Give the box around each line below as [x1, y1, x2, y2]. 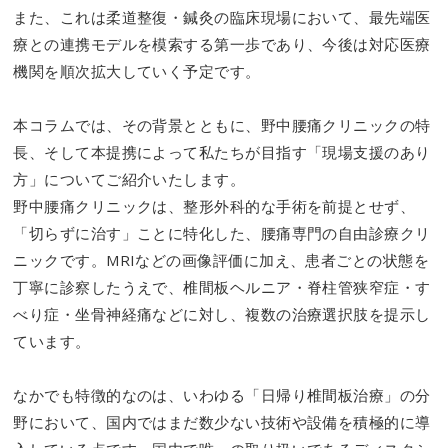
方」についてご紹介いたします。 [13, 169, 246, 190]
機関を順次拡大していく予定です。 [13, 61, 261, 82]
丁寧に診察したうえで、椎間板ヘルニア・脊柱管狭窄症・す [13, 277, 431, 298]
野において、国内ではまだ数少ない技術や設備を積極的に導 [13, 412, 431, 433]
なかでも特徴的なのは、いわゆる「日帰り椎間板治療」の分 [13, 385, 431, 406]
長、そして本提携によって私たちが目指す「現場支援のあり [13, 142, 431, 163]
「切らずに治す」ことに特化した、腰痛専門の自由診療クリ [13, 223, 431, 244]
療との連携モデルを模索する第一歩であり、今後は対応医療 [13, 34, 431, 55]
